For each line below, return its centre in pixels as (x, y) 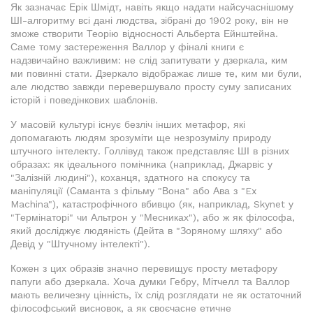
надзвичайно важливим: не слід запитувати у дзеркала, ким (149, 60)
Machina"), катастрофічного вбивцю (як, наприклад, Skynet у (152, 204)
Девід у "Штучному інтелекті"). (80, 244)
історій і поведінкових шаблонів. (84, 100)
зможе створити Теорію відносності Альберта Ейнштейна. (144, 34)
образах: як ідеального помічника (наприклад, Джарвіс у (141, 165)
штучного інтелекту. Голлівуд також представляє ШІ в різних (150, 151)
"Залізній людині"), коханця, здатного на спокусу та (130, 178)
